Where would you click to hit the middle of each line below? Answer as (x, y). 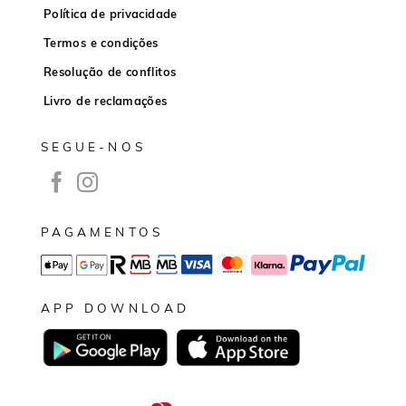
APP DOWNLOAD (115, 308)
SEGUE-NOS (93, 147)
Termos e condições (101, 43)
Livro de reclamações (105, 101)
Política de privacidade (110, 14)
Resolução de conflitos (110, 72)
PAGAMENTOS (102, 231)
